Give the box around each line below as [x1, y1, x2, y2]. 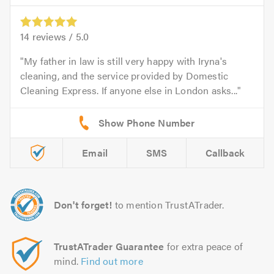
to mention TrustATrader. [114, 198, 224, 212]
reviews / [29, 29, 76, 44]
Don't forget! [54, 198, 113, 212]
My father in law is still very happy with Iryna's [24, 54, 228, 68]
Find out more [81, 254, 143, 268]
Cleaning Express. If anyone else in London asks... [20, 83, 238, 98]
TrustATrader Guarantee [54, 239, 165, 254]
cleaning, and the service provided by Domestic [20, 68, 229, 83]
